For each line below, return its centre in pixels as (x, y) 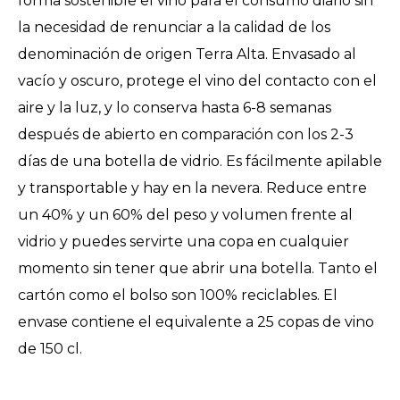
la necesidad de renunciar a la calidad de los (174, 27)
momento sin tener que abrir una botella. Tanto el (198, 268)
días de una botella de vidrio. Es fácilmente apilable (200, 161)
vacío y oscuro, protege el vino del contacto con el (197, 81)
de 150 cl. (50, 349)
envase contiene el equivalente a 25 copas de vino (196, 322)
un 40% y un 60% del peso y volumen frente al (185, 215)
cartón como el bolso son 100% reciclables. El (178, 295)
